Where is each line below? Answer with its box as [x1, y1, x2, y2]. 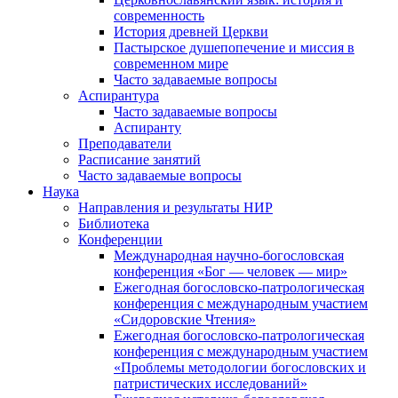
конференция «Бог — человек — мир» [114, 263, 347, 279]
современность [114, 7, 204, 23]
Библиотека [78, 215, 149, 231]
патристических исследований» [114, 375, 307, 391]
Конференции [78, 231, 163, 247]
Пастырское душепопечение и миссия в [114, 39, 354, 55]
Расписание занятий [78, 151, 201, 167]
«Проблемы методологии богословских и [114, 359, 366, 375]
